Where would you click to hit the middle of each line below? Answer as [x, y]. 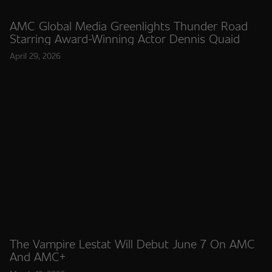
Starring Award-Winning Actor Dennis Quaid [125, 38]
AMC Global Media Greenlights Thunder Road [129, 25]
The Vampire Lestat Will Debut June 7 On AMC [132, 243]
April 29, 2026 [35, 56]
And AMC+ [38, 256]
